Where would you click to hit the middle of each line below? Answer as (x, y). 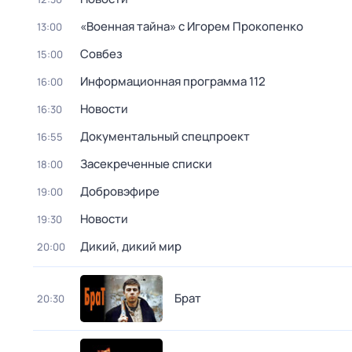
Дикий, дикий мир (131, 246)
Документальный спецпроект (165, 136)
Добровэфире (120, 191)
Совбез (101, 54)
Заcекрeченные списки (146, 164)
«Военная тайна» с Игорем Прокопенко (192, 26)
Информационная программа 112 (173, 81)
